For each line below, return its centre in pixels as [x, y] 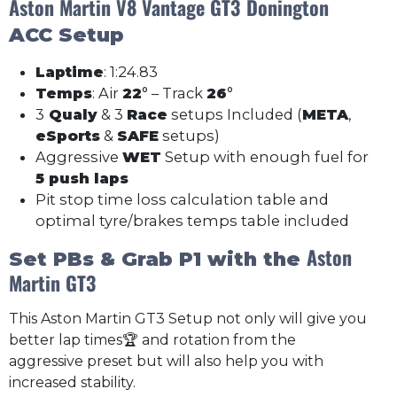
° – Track [174, 93]
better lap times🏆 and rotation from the [152, 339]
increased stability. [72, 382]
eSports [68, 135]
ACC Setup [66, 35]
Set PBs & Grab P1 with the [158, 260]
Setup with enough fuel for [265, 156]
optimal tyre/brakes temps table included [192, 220]
